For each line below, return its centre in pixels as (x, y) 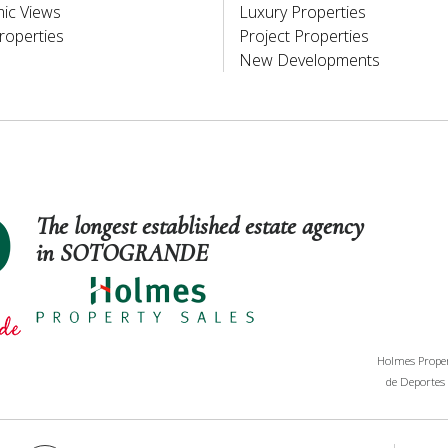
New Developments (309, 59)
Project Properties (304, 35)
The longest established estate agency (199, 226)
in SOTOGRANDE (121, 253)
